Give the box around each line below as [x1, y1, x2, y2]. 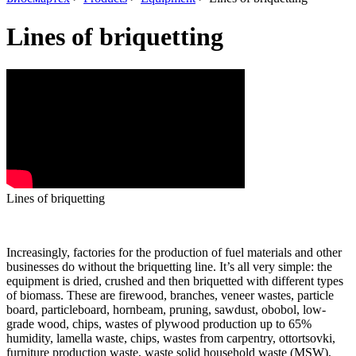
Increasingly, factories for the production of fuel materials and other [6, 245, 342, 259]
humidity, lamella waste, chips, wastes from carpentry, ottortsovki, [6, 331, 335, 345]
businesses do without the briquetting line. [6, 259, 216, 273]
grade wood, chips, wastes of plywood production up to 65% [6, 316, 311, 331]
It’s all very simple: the [219, 259, 332, 273]
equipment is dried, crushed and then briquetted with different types [6, 273, 343, 288]
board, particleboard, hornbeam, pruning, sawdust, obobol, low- [6, 302, 326, 316]
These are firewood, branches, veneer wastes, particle [67, 288, 334, 302]
